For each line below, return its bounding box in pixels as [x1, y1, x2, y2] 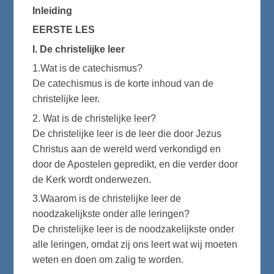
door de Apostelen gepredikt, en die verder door [32, 158, 239, 169]
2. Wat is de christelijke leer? [32, 113, 157, 124]
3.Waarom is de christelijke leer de [32, 193, 182, 204]
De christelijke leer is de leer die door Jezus [32, 128, 222, 139]
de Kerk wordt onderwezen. [32, 174, 152, 185]
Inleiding [32, 5, 73, 16]
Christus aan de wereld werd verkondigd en [32, 143, 221, 154]
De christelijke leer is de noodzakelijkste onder [32, 223, 235, 234]
